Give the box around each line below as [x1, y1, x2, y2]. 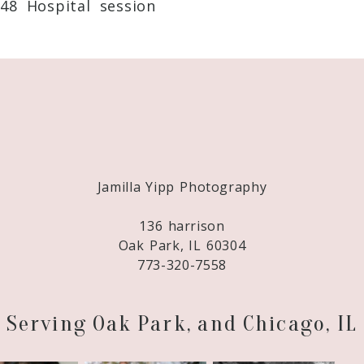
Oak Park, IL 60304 [118, 236, 246, 255]
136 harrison [139, 217, 225, 236]
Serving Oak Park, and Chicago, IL [6, 310, 358, 337]
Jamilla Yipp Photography [97, 178, 267, 197]
